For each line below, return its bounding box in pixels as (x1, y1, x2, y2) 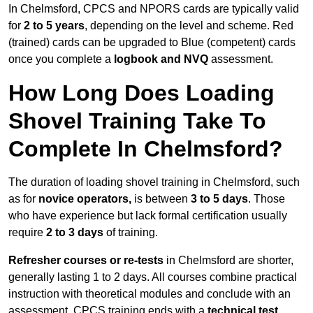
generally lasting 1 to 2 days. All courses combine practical (8, 271, 297, 284)
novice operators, (38, 193, 131, 205)
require (8, 226, 46, 239)
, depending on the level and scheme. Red (85, 20, 293, 32)
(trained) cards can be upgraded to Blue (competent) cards (8, 36, 296, 49)
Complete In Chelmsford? (8, 136, 283, 162)
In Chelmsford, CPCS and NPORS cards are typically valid (8, 3, 299, 15)
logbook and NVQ (114, 53, 208, 66)
